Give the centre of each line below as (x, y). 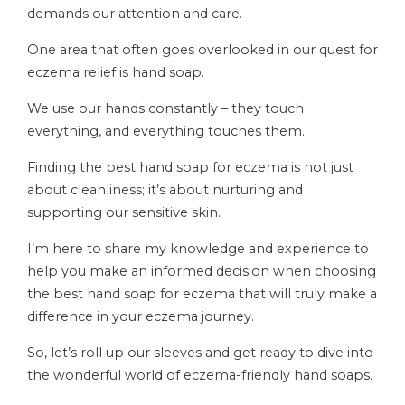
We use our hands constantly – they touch (165, 108)
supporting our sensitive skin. (124, 212)
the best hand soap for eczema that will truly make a (202, 294)
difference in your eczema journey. (141, 316)
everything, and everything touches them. (166, 131)
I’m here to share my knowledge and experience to (198, 249)
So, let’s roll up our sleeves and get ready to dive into (200, 353)
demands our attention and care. (135, 14)
